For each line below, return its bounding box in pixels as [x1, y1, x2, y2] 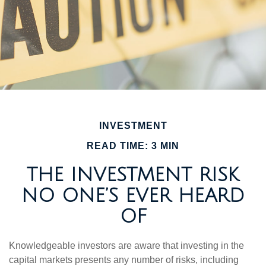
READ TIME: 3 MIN [87, 141, 179, 151]
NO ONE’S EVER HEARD [21, 185, 245, 206]
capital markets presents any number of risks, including [9, 255, 239, 265]
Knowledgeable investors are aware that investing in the [9, 240, 244, 251]
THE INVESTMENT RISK [27, 164, 239, 185]
